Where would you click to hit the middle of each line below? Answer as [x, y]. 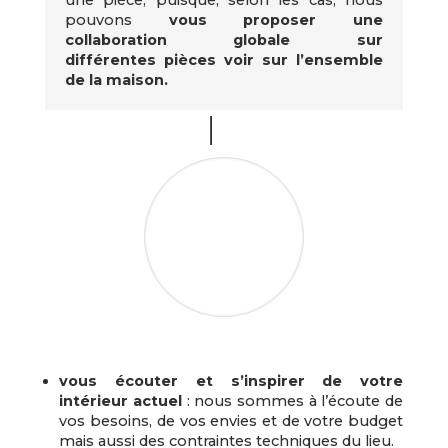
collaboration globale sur [224, 39]
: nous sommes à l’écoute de [293, 401]
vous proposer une [276, 19]
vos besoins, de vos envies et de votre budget [231, 421]
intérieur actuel [120, 401]
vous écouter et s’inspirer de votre [231, 381]
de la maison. [118, 79]
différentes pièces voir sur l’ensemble [224, 59]
